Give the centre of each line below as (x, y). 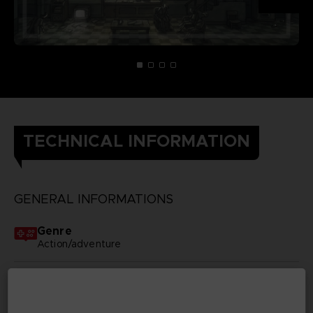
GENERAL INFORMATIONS (93, 199)
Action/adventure (79, 243)
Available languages (94, 277)
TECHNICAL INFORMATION (136, 141)
